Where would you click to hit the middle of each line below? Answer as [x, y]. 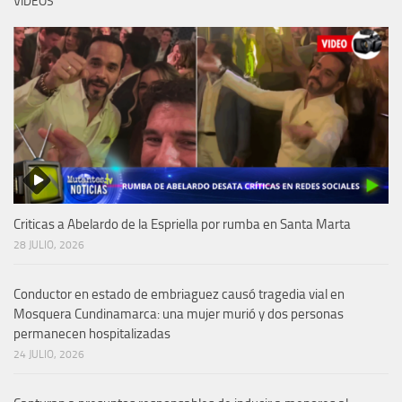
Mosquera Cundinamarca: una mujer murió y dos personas [179, 314]
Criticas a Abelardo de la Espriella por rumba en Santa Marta [182, 224]
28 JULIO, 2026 [49, 245]
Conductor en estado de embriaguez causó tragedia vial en [179, 294]
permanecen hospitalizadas [92, 333]
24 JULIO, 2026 [49, 354]
